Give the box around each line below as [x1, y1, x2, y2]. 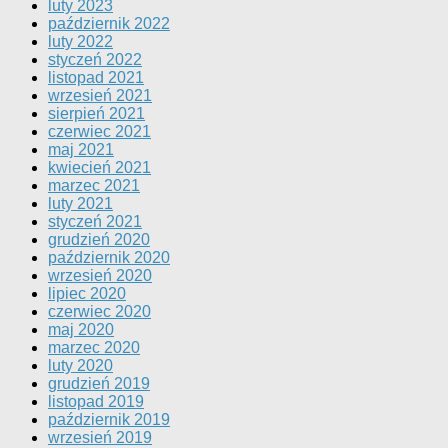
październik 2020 [48, 249, 170, 267]
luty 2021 [48, 195, 113, 213]
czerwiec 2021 [48, 123, 151, 141]
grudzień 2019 [48, 375, 150, 393]
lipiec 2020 [48, 285, 126, 303]
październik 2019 [48, 411, 170, 429]
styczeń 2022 [48, 51, 142, 69]
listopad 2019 [48, 393, 144, 411]
